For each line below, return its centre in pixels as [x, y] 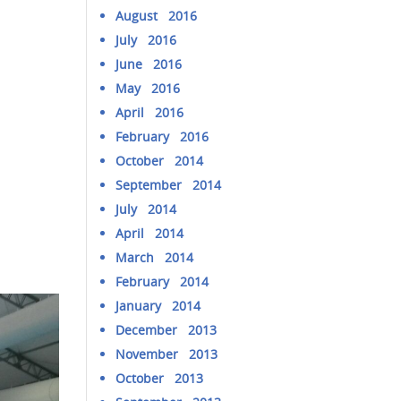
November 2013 [167, 354]
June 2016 [149, 64]
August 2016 [157, 16]
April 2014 [150, 233]
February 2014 [162, 282]
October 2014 [160, 161]
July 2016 [146, 40]
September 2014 [169, 185]
